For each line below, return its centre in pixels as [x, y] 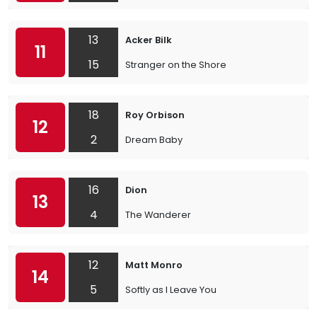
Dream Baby [154, 140]
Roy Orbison [155, 115]
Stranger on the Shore [176, 65]
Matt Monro [154, 265]
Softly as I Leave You [171, 290]
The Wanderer [158, 215]
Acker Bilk [149, 40]
